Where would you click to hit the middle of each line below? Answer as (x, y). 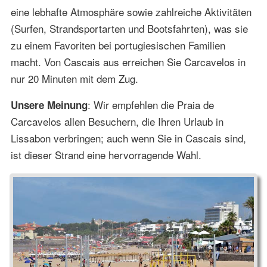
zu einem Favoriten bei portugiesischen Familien (118, 45)
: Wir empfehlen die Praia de (150, 105)
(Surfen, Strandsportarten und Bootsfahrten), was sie (129, 29)
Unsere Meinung (49, 105)
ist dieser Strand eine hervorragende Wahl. (106, 155)
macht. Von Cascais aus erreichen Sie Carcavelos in (128, 62)
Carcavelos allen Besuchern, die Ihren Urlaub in (117, 122)
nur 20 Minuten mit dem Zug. (74, 79)
